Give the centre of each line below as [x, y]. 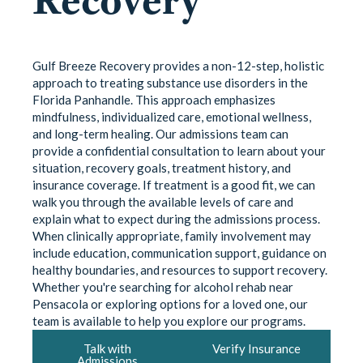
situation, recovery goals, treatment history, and [162, 168]
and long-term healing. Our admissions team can [160, 134]
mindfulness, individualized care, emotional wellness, [172, 117]
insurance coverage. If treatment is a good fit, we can [174, 185]
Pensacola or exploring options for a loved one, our [170, 304]
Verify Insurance [256, 349]
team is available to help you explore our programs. [169, 321]
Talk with [107, 349]
